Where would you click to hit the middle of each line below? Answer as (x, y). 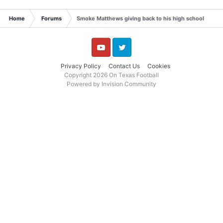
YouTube (102, 56)
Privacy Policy (81, 66)
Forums (52, 19)
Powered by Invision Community (111, 84)
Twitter (121, 56)
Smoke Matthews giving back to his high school (140, 19)
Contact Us (124, 66)
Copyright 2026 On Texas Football (111, 75)
